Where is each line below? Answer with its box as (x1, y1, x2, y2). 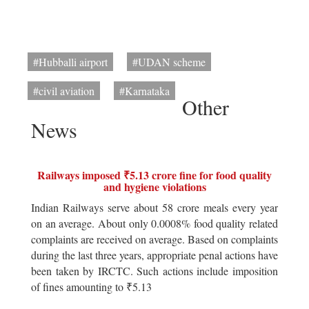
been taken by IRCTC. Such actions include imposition (31, 263, 278, 278)
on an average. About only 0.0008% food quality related (31, 216, 278, 230)
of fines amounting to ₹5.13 (31, 279, 152, 294)
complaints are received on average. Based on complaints (31, 232, 278, 246)
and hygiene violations (103, 179, 206, 195)
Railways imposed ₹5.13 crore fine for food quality (37, 167, 272, 183)
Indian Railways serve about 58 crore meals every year (31, 200, 278, 215)
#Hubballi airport (33, 54, 108, 69)
